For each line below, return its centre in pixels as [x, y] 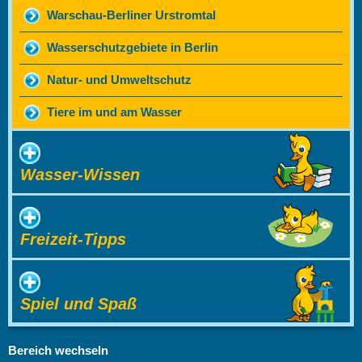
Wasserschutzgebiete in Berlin [133, 48]
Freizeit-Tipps [73, 240]
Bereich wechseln [58, 351]
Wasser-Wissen [80, 175]
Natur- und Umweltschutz [119, 80]
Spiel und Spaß [78, 304]
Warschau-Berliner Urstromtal [131, 16]
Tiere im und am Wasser [114, 113]
